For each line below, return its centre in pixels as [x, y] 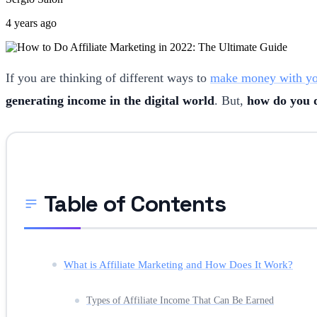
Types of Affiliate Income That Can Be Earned [180, 300]
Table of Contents [135, 203]
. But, [231, 100]
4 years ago [31, 23]
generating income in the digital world [110, 100]
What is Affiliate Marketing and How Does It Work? [178, 264]
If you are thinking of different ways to [108, 77]
